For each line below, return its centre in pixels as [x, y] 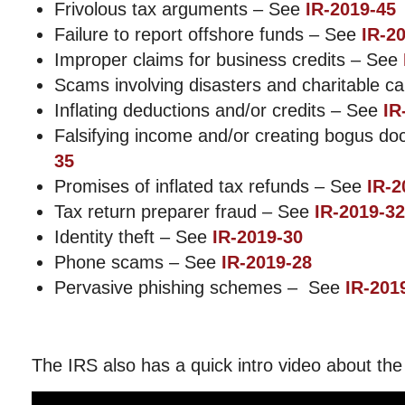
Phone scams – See [138, 262]
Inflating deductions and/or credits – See [219, 110]
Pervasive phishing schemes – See [200, 287]
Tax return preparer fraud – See [184, 212]
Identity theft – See [133, 237]
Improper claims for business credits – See [229, 60]
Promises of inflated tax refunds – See [211, 186]
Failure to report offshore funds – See [208, 34]
